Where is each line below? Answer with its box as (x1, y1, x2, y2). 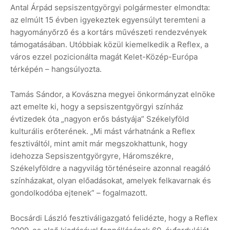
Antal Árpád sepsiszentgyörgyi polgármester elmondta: (10, 3, 210, 13)
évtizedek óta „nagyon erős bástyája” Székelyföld (10, 114, 189, 124)
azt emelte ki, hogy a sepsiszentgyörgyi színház (10, 102, 183, 112)
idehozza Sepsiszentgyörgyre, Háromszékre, (10, 151, 174, 161)
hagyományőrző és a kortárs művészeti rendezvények (10, 27, 207, 37)
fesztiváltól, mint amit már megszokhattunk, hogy (10, 139, 187, 149)
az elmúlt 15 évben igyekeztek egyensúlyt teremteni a (10, 15, 205, 25)
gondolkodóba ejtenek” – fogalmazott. (10, 188, 147, 198)
